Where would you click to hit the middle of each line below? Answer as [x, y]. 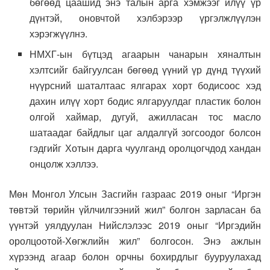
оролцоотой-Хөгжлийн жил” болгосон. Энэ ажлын [135, 240]
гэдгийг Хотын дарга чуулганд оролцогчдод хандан [145, 148]
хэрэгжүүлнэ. [59, 33]
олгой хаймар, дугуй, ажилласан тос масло [145, 116]
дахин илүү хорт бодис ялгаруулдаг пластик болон [145, 101]
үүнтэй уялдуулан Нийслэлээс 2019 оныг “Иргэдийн [135, 225]
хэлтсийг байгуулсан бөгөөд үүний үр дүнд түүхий [145, 69]
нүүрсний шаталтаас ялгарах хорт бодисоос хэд [145, 85]
